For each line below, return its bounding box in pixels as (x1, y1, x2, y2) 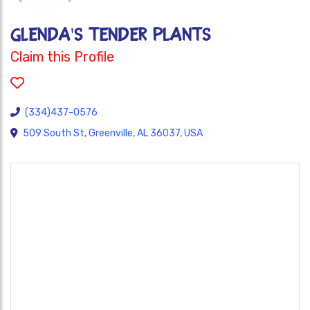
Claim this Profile (10, 48, 114, 65)
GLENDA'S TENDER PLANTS (10, 26, 211, 44)
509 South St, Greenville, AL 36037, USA (23, 127, 203, 139)
